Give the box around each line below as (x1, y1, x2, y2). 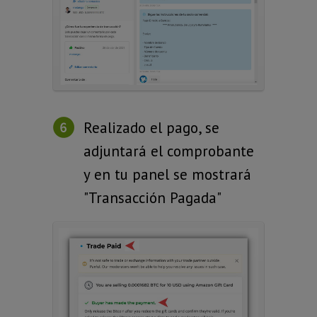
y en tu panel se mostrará (83, 164, 251, 184)
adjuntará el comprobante (83, 141, 254, 161)
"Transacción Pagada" (83, 188, 221, 207)
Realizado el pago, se (83, 117, 219, 137)
